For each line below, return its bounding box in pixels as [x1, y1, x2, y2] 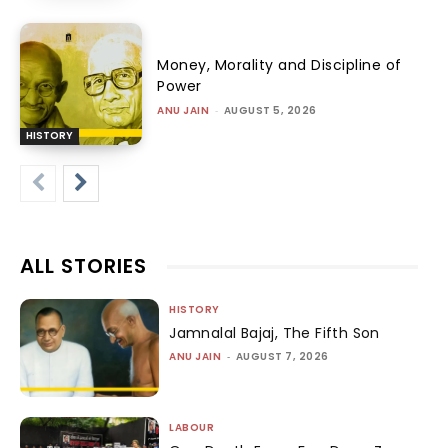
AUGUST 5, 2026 [223, 102, 317, 118]
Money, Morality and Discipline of [157, 54, 402, 75]
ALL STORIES [20, 252, 147, 281]
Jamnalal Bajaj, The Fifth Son [169, 323, 380, 344]
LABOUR [169, 419, 215, 435]
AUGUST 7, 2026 [235, 349, 329, 365]
